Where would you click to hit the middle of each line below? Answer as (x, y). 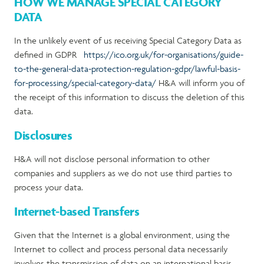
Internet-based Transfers (77, 211)
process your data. (49, 187)
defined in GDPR (49, 55)
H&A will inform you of (200, 83)
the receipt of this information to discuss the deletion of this (129, 97)
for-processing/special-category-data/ (85, 83)
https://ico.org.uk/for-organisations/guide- (164, 55)
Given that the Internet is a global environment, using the (122, 235)
